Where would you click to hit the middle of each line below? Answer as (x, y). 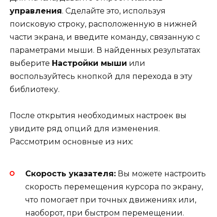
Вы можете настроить (161, 173)
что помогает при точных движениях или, (111, 200)
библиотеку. (35, 89)
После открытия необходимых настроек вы (98, 116)
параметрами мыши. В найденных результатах (105, 50)
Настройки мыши (89, 63)
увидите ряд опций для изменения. (85, 129)
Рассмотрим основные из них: (71, 142)
